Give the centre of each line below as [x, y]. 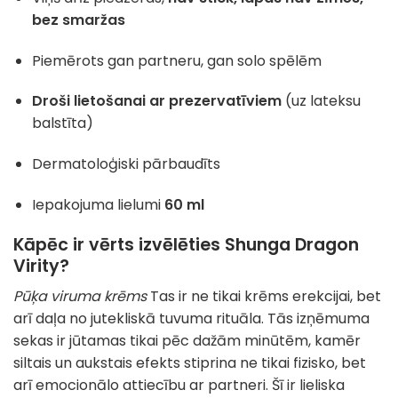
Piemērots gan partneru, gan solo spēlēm [176, 60]
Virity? [41, 266]
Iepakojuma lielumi [98, 205]
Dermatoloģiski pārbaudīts [126, 164]
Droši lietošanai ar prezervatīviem [156, 101]
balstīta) [62, 123]
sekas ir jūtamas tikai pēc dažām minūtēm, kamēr [187, 341]
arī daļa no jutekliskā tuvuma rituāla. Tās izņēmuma [191, 319]
